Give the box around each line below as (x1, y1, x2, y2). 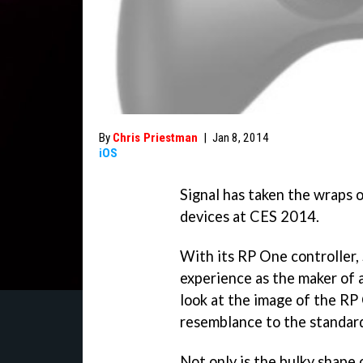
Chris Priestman (113, 130, 198, 145)
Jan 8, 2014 (212, 130, 269, 145)
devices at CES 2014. (180, 207, 319, 225)
